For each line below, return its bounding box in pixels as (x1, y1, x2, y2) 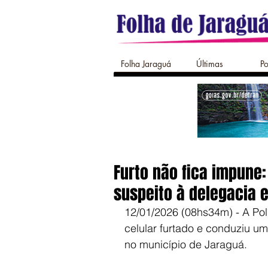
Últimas (196, 58, 223, 69)
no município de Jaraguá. (124, 237, 247, 251)
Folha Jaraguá (121, 58, 171, 69)
